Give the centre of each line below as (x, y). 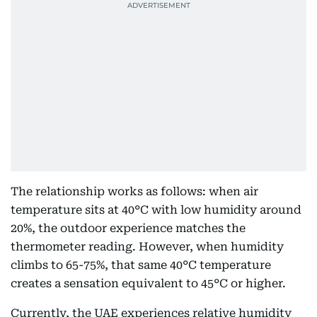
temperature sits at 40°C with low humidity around (156, 210)
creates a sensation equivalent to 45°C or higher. (148, 283)
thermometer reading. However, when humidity (147, 247)
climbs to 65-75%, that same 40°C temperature (141, 265)
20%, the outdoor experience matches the (128, 228)
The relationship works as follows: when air (134, 191)
